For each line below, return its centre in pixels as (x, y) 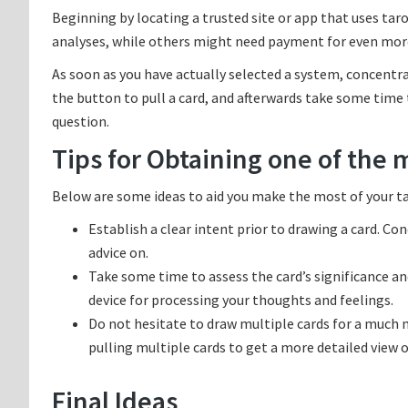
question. (81, 121)
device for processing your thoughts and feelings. (241, 300)
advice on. (118, 252)
